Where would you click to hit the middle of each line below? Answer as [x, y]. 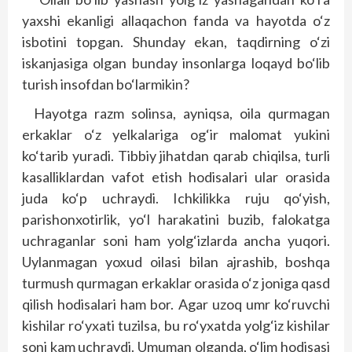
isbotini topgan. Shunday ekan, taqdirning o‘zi [176, 42]
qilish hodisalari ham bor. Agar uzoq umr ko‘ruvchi [176, 304]
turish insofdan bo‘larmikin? [107, 84]
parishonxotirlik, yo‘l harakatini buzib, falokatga [176, 219]
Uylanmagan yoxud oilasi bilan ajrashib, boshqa [176, 262]
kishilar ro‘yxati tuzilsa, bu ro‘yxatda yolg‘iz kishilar [176, 325]
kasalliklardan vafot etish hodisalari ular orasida [176, 177]
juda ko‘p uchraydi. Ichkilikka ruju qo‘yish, [176, 198]
